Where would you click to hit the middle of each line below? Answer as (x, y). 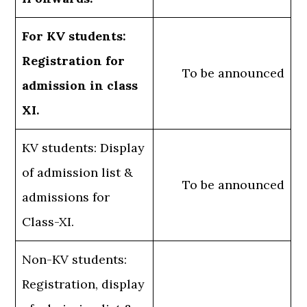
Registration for (74, 61)
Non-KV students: (75, 260)
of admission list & (78, 173)
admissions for (66, 197)
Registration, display (84, 284)
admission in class (80, 86)
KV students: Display (84, 148)
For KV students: (74, 36)
